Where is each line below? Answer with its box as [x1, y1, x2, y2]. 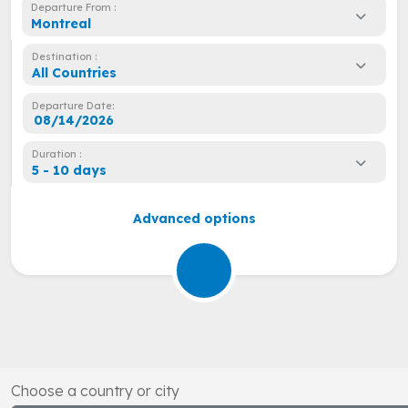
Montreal [31, 15, 91, 32]
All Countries [32, 64, 117, 81]
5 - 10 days [32, 161, 107, 178]
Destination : [32, 50, 97, 63]
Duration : [32, 148, 81, 160]
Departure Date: [32, 99, 114, 112]
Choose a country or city [11, 382, 179, 400]
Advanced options [132, 210, 260, 227]
